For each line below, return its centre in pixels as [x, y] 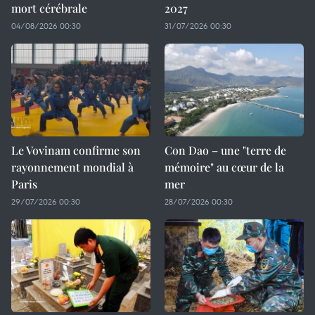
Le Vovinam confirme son [76, 150]
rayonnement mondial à [72, 167]
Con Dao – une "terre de [225, 150]
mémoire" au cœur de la [224, 167]
